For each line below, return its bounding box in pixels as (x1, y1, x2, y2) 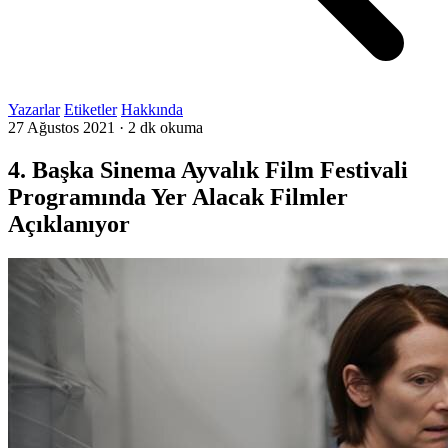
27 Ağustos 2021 (8, 119, 115, 136)
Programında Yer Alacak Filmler (8, 183, 348, 210)
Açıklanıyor (8, 210, 130, 237)
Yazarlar (8, 101, 60, 118)
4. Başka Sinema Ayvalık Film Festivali (8, 156, 408, 183)
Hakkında (121, 101, 183, 118)
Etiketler (64, 101, 117, 118)
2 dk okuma (128, 119, 203, 136)
